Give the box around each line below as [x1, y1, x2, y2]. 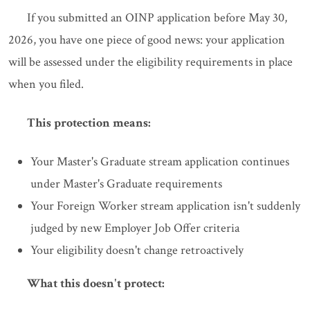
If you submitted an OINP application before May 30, [27, 10, 287, 26]
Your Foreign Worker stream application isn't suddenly [30, 198, 300, 215]
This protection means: [27, 115, 151, 131]
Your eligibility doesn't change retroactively [30, 242, 244, 259]
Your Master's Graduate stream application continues [30, 154, 289, 170]
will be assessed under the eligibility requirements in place [8, 54, 293, 71]
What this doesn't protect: [27, 275, 165, 292]
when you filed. [8, 76, 84, 93]
